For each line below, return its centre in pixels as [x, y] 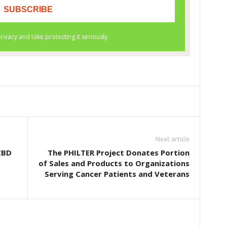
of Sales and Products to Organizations [114, 163]
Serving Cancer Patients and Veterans [117, 174]
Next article [172, 139]
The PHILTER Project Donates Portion [118, 153]
